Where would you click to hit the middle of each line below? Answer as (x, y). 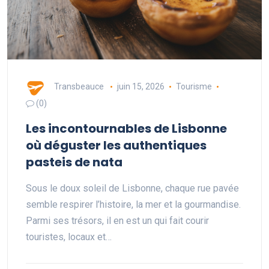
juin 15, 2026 (141, 86)
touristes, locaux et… (69, 237)
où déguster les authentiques (116, 145)
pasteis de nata (74, 162)
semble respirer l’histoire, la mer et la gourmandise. (133, 204)
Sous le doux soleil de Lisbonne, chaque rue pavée (132, 188)
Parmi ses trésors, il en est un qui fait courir (117, 221)
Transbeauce (79, 86)
